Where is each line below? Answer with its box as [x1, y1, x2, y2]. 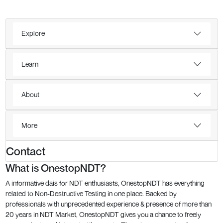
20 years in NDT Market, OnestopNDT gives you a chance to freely [5, 210, 201, 219]
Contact [5, 144, 45, 158]
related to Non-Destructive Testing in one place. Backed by [5, 189, 177, 198]
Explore [21, 29, 45, 38]
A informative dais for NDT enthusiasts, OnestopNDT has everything [5, 178, 205, 187]
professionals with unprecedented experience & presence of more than [5, 199, 212, 208]
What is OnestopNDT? [5, 161, 106, 174]
